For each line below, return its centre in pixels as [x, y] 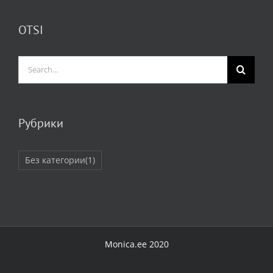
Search [34, 62]
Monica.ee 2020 [136, 244]
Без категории [55, 160]
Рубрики [41, 123]
